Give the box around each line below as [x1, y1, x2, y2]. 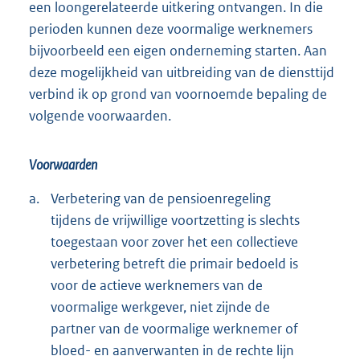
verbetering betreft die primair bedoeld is [51, 254, 298, 272]
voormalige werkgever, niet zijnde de [51, 297, 270, 316]
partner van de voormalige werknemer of [51, 319, 298, 337]
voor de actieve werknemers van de [51, 276, 263, 294]
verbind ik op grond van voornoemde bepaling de [29, 84, 327, 103]
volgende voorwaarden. [29, 106, 171, 125]
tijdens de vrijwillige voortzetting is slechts [51, 211, 300, 229]
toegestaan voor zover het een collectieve [51, 232, 298, 251]
